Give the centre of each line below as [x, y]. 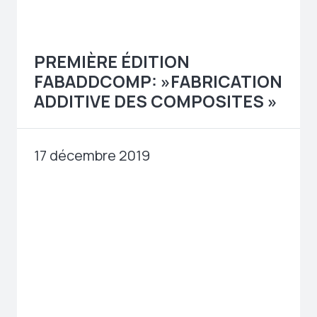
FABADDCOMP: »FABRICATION [158, 81]
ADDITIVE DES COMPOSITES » [156, 101]
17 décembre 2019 [92, 155]
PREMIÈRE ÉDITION [112, 61]
